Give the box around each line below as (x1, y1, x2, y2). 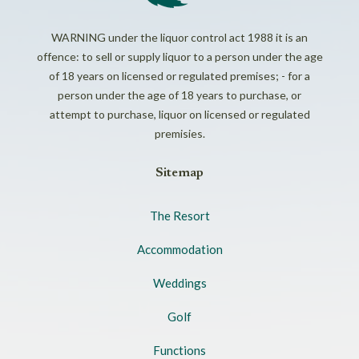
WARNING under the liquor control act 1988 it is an (51, 30, 308, 44)
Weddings (152, 275, 207, 290)
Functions (153, 342, 206, 357)
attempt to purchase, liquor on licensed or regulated (49, 107, 310, 121)
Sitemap (155, 166, 204, 179)
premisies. (154, 126, 205, 140)
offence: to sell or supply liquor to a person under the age (36, 49, 323, 63)
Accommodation (136, 241, 223, 256)
